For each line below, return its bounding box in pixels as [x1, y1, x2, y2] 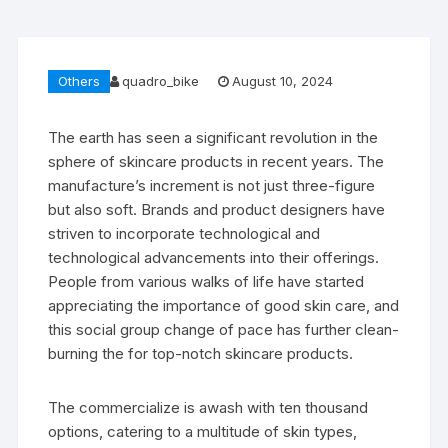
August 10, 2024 [232, 73, 334, 90]
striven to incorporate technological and [48, 223, 321, 243]
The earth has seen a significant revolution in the [48, 127, 379, 147]
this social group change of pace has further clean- [48, 319, 400, 339]
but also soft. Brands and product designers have [48, 199, 386, 219]
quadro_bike [122, 73, 200, 90]
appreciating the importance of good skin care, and [48, 295, 400, 315]
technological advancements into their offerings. [48, 247, 380, 267]
